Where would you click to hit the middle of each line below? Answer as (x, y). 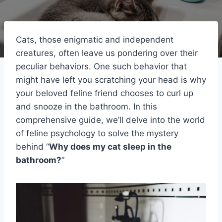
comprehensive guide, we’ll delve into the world (111, 120)
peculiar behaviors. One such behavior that (101, 66)
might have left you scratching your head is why (111, 80)
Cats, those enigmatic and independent (95, 39)
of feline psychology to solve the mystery (97, 133)
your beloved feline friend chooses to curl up (105, 93)
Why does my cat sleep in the (110, 146)
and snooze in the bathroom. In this (86, 106)
